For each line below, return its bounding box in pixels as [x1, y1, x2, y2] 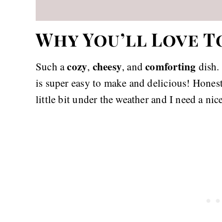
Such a [36, 59, 67, 73]
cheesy [92, 58, 122, 74]
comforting [145, 58, 196, 74]
